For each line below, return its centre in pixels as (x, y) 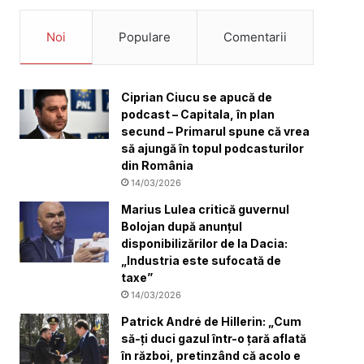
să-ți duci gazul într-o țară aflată (214, 338)
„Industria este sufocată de (201, 260)
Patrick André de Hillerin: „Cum (212, 321)
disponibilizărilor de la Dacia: (205, 243)
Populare (145, 37)
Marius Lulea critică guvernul (206, 209)
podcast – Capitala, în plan (198, 114)
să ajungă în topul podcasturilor (213, 148)
